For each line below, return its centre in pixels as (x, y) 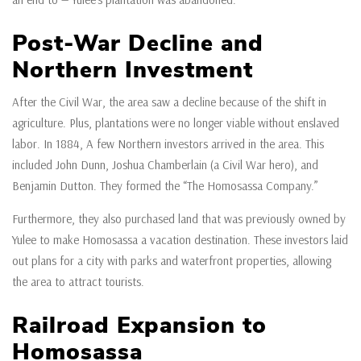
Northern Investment (133, 70)
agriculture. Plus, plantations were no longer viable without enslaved (176, 123)
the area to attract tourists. (80, 282)
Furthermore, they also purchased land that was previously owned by (179, 219)
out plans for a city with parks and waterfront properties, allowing (172, 261)
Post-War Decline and (138, 44)
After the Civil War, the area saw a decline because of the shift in (169, 102)
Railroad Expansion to (139, 326)
